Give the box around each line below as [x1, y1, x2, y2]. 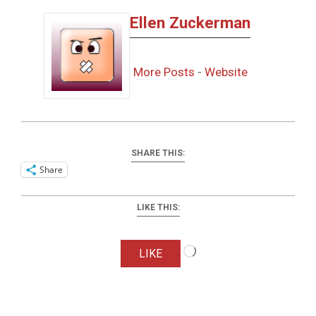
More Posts [133, 64, 195, 79]
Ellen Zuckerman [130, 13, 250, 32]
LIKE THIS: [136, 202, 180, 212]
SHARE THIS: [131, 147, 185, 158]
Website [204, 64, 248, 79]
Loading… [195, 238, 246, 253]
